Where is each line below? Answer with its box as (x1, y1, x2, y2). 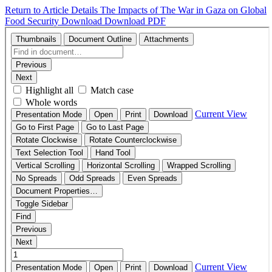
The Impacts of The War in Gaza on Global (100, 5, 267, 15)
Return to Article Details (5, 5, 100, 15)
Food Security (5, 16, 61, 26)
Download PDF (104, 16, 166, 26)
